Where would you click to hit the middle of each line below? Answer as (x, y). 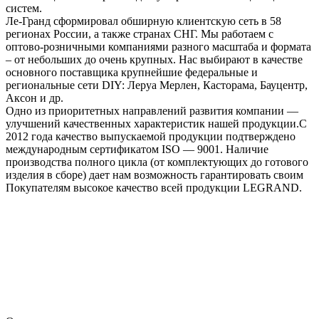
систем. (24, 8)
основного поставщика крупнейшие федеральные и (132, 72)
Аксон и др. (35, 98)
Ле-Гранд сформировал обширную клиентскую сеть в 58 (143, 21)
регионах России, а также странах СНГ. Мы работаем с (140, 33)
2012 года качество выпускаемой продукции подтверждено (151, 136)
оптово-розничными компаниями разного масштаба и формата (158, 46)
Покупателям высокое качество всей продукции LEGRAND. (154, 187)
